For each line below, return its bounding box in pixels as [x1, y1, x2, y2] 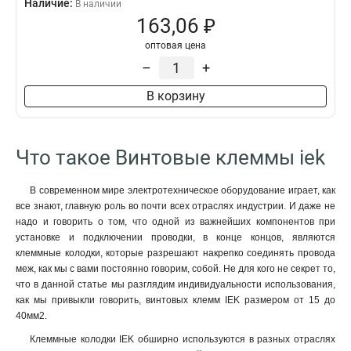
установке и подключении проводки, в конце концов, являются [16, 232, 335, 243]
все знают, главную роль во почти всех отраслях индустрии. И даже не [16, 201, 335, 212]
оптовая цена [145, 40, 206, 51]
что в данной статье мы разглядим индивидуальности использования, [16, 279, 335, 290]
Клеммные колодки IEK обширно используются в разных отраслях [30, 334, 335, 345]
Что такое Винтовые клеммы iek [16, 146, 325, 169]
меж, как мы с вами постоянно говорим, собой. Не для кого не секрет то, [16, 263, 335, 274]
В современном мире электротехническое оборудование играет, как [30, 185, 335, 196]
